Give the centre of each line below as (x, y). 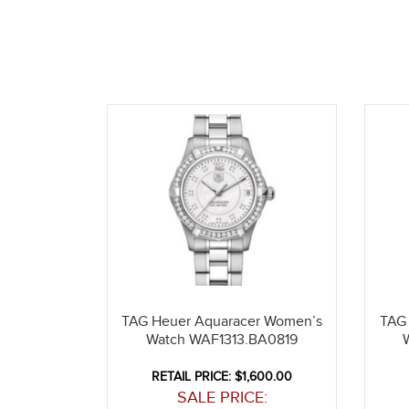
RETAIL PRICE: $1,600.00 (222, 378)
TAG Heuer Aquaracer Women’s (222, 322)
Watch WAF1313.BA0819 (222, 341)
